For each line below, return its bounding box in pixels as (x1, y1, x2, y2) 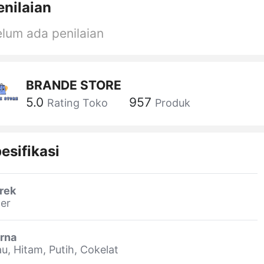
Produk (155, 97, 190, 110)
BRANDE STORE (26, 77, 121, 93)
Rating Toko (47, 97, 108, 110)
